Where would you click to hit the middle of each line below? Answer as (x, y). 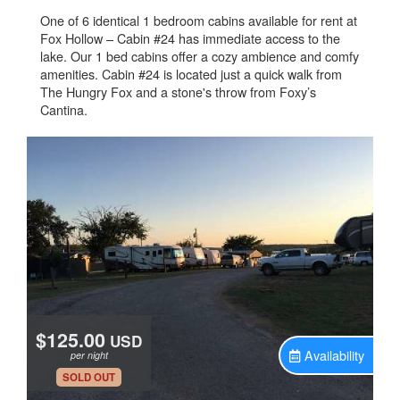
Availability (334, 355)
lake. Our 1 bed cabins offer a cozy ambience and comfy (200, 56)
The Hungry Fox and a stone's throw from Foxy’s (178, 92)
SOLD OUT (89, 377)
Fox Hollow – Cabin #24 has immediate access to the (190, 38)
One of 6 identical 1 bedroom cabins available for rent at (199, 20)
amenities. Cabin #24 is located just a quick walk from (191, 74)
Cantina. (64, 109)
